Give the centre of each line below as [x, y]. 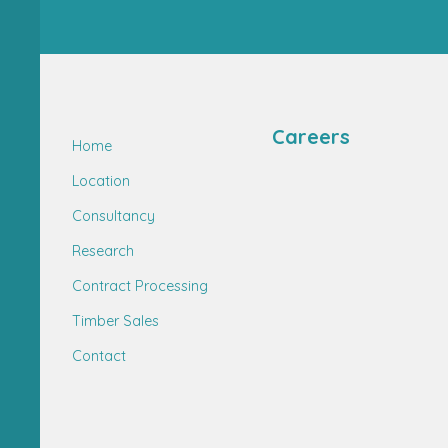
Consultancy [113, 216]
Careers [311, 136]
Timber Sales [115, 321]
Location [101, 181]
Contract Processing [140, 286]
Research [103, 251]
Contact [99, 356]
